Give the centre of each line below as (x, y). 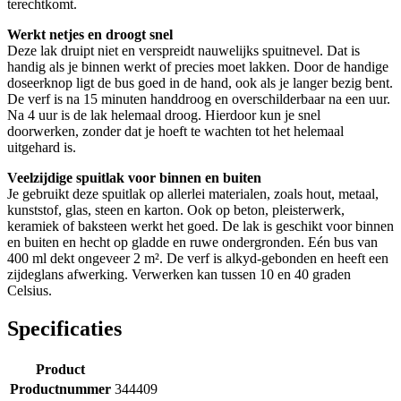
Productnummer (60, 389)
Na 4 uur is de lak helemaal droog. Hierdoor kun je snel (164, 115)
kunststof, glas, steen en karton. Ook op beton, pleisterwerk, (176, 210)
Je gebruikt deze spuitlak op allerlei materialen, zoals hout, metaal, (193, 194)
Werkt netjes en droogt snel (90, 35)
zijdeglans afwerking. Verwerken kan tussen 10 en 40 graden (179, 275)
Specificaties (64, 329)
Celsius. (30, 291)
